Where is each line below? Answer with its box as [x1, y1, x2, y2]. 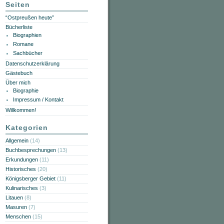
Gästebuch [5, 70, 32, 76]
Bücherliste [5, 24, 32, 30]
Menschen [5, 213, 31, 219]
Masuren [5, 204, 27, 210]
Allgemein [5, 137, 28, 143]
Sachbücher [13, 50, 42, 56]
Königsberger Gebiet [5, 175, 55, 181]
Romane [13, 41, 33, 47]
